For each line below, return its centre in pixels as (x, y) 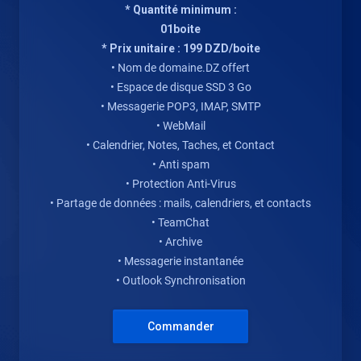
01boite (180, 29)
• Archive (180, 242)
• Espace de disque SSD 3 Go (180, 87)
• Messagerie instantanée (180, 261)
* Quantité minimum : (180, 10)
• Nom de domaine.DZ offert (180, 68)
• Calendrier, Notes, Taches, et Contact (180, 145)
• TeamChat (180, 222)
